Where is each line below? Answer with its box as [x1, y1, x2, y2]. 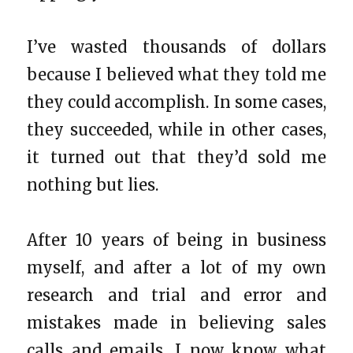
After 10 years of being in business [27, 229, 326, 250]
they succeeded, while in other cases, [27, 119, 326, 139]
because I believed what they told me [27, 64, 326, 84]
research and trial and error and [27, 284, 326, 305]
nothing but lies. [27, 174, 159, 195]
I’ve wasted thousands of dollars [27, 36, 326, 57]
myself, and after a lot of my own [27, 257, 326, 277]
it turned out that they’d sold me [27, 147, 326, 167]
